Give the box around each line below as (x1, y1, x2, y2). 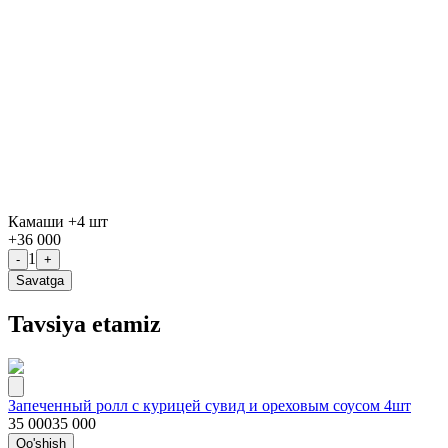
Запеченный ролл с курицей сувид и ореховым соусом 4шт (8, 396, 411, 414)
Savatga (16, 272, 64, 288)
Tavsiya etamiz (8, 310, 161, 337)
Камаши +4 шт (8, 212, 108, 230)
